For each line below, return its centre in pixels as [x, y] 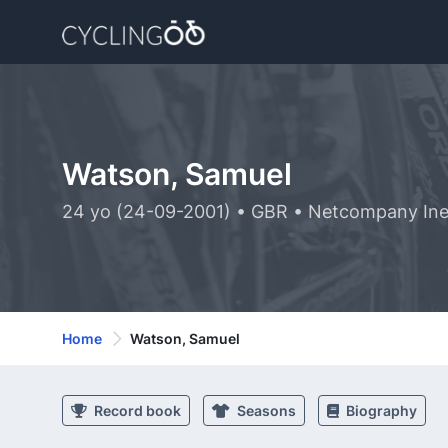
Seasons [265, 410]
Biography [380, 410]
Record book [136, 410]
